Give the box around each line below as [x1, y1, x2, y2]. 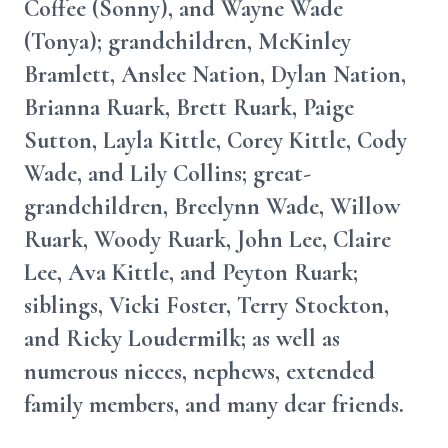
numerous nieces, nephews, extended [24, 357, 375, 386]
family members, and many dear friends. [24, 390, 404, 419]
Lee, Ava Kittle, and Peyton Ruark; [24, 258, 358, 287]
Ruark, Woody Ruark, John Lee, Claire [24, 225, 391, 254]
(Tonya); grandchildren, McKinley [24, 27, 351, 56]
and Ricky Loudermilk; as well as [24, 324, 340, 353]
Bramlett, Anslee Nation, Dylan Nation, [24, 60, 406, 89]
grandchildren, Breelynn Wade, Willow [24, 192, 400, 221]
